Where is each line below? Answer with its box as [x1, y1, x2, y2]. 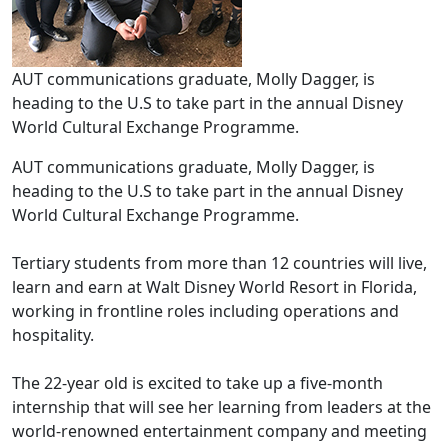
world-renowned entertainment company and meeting [12, 420, 427, 442]
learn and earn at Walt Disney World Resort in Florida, [12, 276, 417, 298]
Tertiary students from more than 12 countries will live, [12, 252, 427, 274]
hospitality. [12, 324, 94, 346]
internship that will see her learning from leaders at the [12, 396, 431, 418]
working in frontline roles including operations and [12, 300, 399, 322]
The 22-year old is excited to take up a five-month [12, 372, 383, 394]
